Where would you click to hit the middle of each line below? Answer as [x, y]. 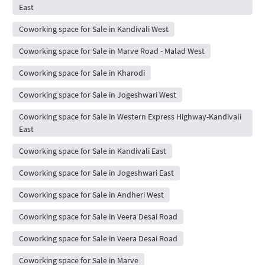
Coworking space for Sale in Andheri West [91, 195]
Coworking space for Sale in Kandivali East [92, 151]
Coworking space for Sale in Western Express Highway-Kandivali [130, 117]
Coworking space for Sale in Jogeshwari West [97, 95]
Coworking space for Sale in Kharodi [82, 73]
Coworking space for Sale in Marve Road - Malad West [112, 51]
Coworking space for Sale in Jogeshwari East [96, 173]
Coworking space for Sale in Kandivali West [93, 29]
